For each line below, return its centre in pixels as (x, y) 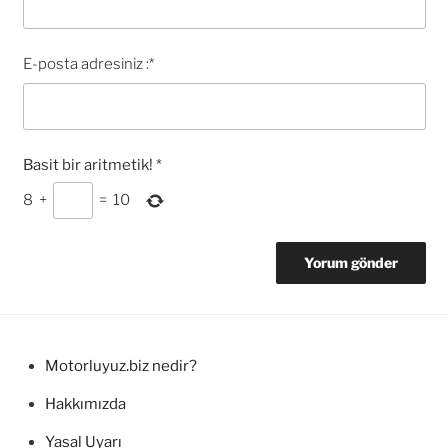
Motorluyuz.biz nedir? (121, 366)
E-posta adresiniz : (85, 63)
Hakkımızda (85, 404)
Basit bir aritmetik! (87, 164)
